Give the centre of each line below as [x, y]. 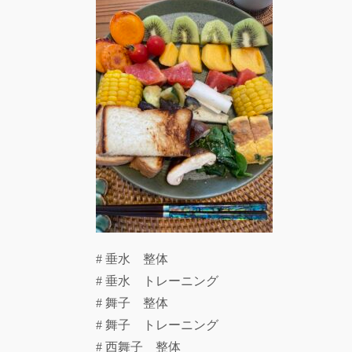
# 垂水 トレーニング [163, 281]
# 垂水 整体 [138, 259]
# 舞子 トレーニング [163, 325]
